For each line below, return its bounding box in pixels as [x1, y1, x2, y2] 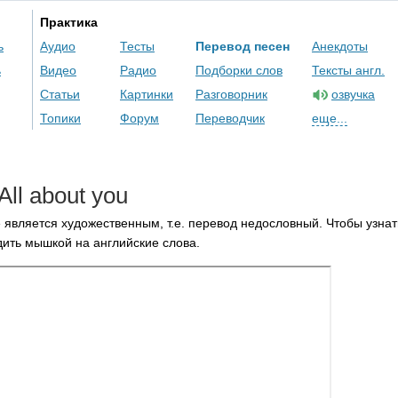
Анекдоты [312, 39, 368, 53]
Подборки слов [195, 63, 283, 77]
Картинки [120, 87, 173, 101]
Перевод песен [195, 39, 290, 53]
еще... [312, 111, 347, 125]
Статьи [40, 87, 80, 101]
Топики [40, 111, 81, 125]
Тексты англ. [312, 63, 385, 77]
